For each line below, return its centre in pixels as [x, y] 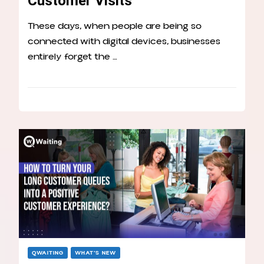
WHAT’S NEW [95, 253]
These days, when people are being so [115, 26]
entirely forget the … [72, 56]
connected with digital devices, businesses [124, 41]
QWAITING [48, 253]
